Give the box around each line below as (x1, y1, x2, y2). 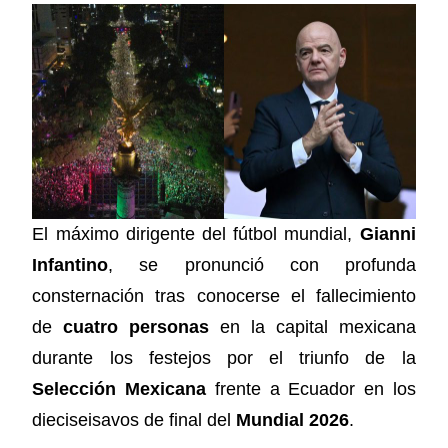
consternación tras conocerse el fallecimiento (32, 286, 416, 307)
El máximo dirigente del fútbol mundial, (32, 224, 360, 245)
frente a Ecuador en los (206, 379, 416, 400)
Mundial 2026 (236, 410, 350, 431)
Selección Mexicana (32, 379, 207, 400)
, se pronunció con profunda (108, 255, 416, 276)
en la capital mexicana (209, 317, 416, 338)
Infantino (32, 255, 109, 276)
